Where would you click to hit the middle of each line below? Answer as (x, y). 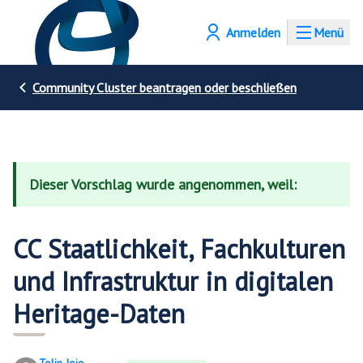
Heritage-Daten (99, 314)
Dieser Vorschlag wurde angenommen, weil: (163, 184)
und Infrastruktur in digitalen (173, 281)
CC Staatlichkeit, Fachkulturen (179, 249)
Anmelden (257, 32)
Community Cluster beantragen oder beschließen (164, 88)
